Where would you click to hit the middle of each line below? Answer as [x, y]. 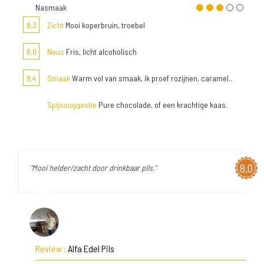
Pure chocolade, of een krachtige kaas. [162, 105]
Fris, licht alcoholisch [100, 52]
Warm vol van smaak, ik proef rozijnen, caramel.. [151, 78]
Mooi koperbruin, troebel [104, 25]
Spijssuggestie [72, 105]
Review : [52, 248]
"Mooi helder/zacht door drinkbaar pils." [93, 168]
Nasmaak [51, 7]
